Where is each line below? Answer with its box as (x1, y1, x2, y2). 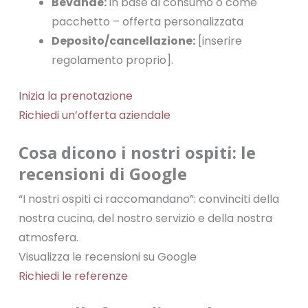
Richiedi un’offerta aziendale (18, 107, 170, 123)
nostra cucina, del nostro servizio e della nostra (18, 210, 272, 226)
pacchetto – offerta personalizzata (51, 14, 243, 30)
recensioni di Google (18, 162, 187, 185)
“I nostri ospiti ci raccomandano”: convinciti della (18, 191, 279, 207)
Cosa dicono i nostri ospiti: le (18, 141, 256, 164)
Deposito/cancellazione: (51, 33, 195, 49)
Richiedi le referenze (18, 268, 128, 284)
